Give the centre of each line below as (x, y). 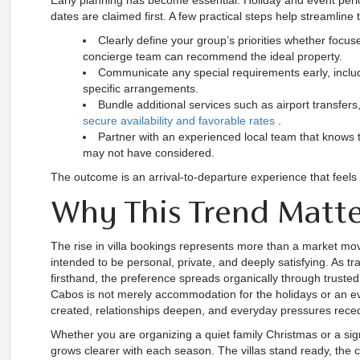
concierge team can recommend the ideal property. (213, 56)
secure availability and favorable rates (179, 121)
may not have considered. (149, 153)
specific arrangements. (141, 88)
